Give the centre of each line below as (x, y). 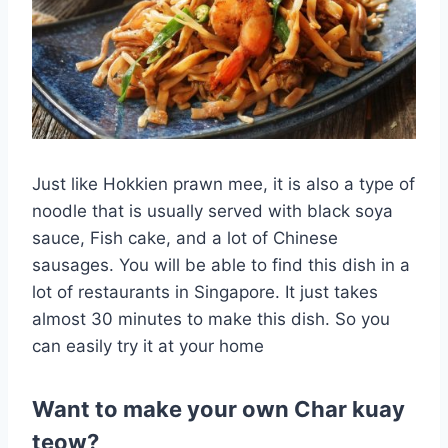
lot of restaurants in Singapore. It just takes (205, 291)
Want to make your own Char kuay (218, 408)
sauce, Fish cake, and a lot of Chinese (185, 237)
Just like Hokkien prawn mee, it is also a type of (223, 183)
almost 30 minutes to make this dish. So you (211, 318)
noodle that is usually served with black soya (212, 210)
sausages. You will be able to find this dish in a (221, 264)
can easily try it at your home (148, 345)
